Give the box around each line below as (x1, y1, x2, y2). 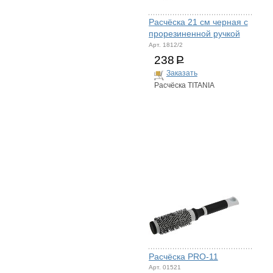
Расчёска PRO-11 (148, 251, 218, 261)
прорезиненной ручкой (148, 29, 240, 39)
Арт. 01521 (148, 264, 181, 271)
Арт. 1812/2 (148, 41, 183, 48)
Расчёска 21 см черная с (148, 17, 248, 27)
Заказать (166, 69, 197, 77)
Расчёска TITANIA (154, 82, 214, 90)
